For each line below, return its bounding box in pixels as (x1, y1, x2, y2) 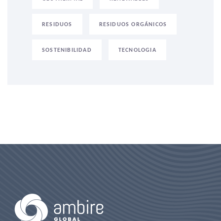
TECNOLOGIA (118, 46, 156, 54)
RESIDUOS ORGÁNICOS (99, 21, 167, 28)
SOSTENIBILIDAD (42, 46, 92, 54)
